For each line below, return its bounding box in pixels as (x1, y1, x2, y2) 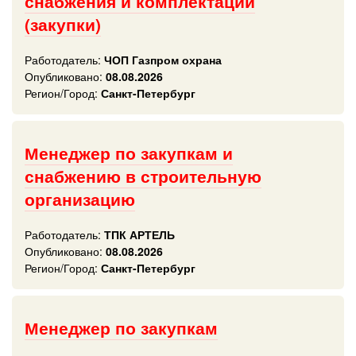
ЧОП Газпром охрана (101, 52, 222, 68)
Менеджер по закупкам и (25, 141, 233, 164)
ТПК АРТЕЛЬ (101, 226, 175, 242)
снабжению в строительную (25, 164, 261, 188)
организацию (25, 188, 135, 211)
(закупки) (25, 13, 101, 36)
